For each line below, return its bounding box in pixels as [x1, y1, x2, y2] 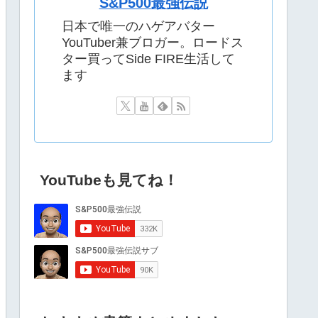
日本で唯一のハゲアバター [62, 19, 215, 34]
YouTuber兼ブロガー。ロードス [62, 35, 243, 50]
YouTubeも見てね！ [40, 171, 179, 188]
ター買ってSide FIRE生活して [62, 52, 235, 67]
